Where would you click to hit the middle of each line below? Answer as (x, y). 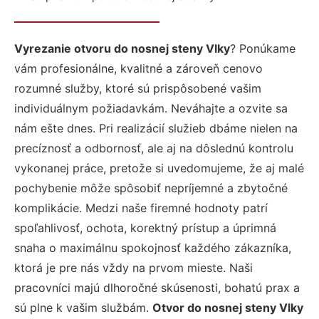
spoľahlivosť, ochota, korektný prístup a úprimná (145, 228)
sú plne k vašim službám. (83, 308)
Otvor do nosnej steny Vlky (228, 308)
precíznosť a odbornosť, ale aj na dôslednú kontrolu (154, 148)
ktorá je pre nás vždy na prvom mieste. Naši (134, 268)
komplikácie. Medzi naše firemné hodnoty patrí (141, 208)
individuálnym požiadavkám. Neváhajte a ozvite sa (151, 108)
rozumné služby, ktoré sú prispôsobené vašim (138, 88)
